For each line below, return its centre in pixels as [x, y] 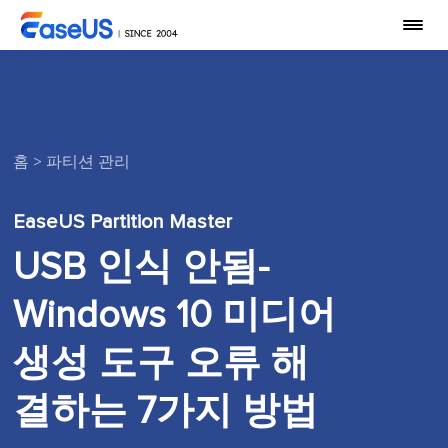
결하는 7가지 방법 [166, 412]
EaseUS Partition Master [123, 222]
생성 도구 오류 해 [161, 364]
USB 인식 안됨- [141, 268]
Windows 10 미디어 [175, 316]
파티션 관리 [88, 162]
